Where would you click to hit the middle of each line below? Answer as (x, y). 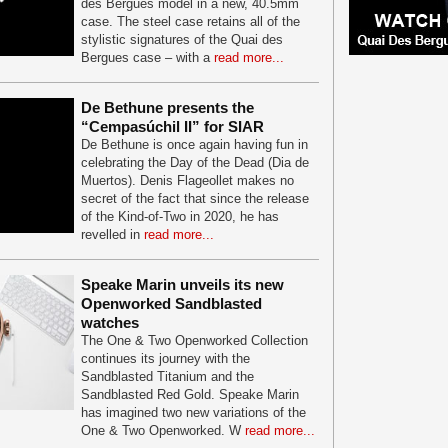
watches (110, 322)
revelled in (112, 234)
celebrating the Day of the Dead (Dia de (195, 162)
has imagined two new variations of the (193, 412)
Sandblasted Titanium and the (167, 376)
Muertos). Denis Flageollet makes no (187, 180)
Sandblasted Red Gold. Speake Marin (190, 394)
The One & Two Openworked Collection (194, 340)
